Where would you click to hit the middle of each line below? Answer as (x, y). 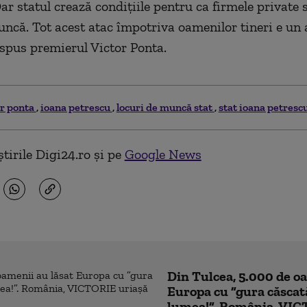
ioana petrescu (76, 107)
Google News (163, 154)
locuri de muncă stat (165, 107)
